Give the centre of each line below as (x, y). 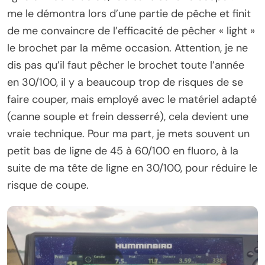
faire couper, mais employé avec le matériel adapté (132, 100)
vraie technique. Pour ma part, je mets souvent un (128, 134)
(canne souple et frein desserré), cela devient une (128, 117)
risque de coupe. (48, 185)
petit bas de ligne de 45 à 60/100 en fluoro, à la (123, 151)
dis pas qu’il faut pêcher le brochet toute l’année (126, 65)
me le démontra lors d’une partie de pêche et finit (129, 14)
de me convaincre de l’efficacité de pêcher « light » (131, 31)
